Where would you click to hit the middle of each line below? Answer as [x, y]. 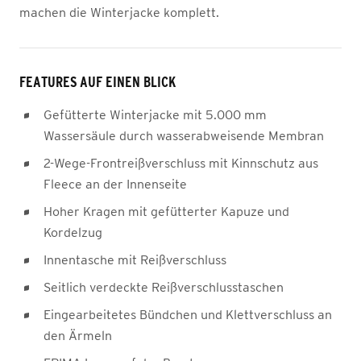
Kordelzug [73, 232]
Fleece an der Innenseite [115, 184]
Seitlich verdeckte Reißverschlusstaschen [164, 287]
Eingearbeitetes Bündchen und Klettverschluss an [188, 314]
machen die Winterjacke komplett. [119, 12]
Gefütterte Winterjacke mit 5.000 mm [155, 114]
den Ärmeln [78, 335]
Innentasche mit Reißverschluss [135, 259]
